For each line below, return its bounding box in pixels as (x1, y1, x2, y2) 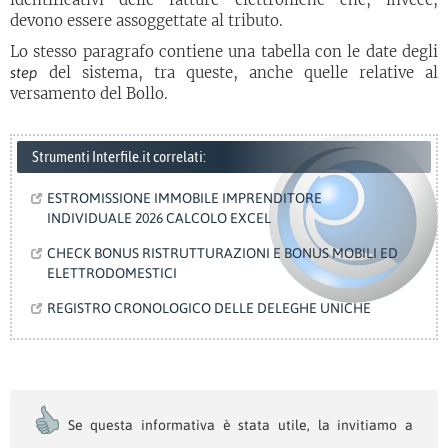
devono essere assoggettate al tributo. (10, 11, 283, 30)
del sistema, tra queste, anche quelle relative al (38, 63, 438, 82)
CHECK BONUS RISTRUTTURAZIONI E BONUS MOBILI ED (44, 245, 398, 261)
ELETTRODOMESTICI (47, 265, 177, 281)
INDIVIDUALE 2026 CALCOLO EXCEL (47, 210, 271, 226)
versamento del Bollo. (10, 84, 168, 103)
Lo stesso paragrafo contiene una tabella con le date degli (10, 42, 438, 61)
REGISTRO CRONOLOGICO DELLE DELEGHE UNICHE (44, 300, 371, 316)
